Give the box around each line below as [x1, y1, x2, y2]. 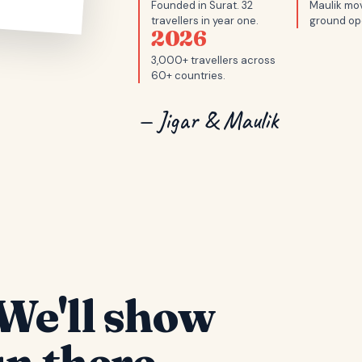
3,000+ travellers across [151, 53, 276, 67]
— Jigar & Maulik [138, 105, 279, 136]
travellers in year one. [151, 14, 259, 27]
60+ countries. [151, 69, 226, 82]
